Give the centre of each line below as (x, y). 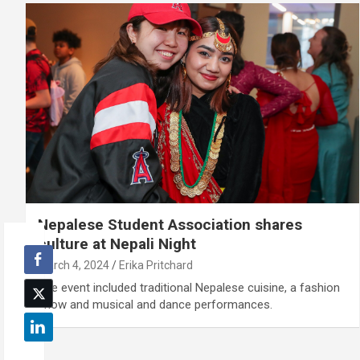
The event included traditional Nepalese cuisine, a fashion (189, 287)
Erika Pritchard (156, 265)
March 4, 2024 (74, 265)
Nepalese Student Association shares (170, 224)
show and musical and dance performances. (155, 304)
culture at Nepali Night (117, 243)
